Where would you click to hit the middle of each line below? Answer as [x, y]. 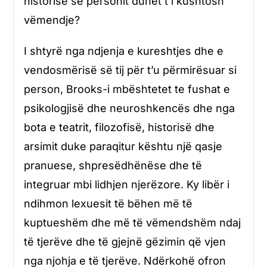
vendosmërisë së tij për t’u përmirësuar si [130, 70]
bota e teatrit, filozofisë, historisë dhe [119, 127]
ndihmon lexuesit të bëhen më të [108, 203]
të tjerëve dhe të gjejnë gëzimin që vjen [125, 241]
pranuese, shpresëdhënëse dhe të [113, 165]
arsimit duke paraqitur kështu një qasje [123, 146]
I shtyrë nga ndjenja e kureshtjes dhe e [123, 51]
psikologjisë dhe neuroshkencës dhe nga [129, 108]
